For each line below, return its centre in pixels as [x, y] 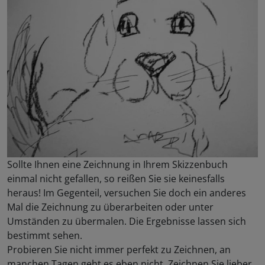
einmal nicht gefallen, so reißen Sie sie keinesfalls [116, 179]
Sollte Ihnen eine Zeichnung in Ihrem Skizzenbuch [117, 165]
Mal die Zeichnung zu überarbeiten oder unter [110, 207]
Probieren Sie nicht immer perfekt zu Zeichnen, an [119, 250]
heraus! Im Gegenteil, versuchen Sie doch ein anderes [127, 193]
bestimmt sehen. [45, 236]
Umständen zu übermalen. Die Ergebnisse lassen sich [127, 222]
